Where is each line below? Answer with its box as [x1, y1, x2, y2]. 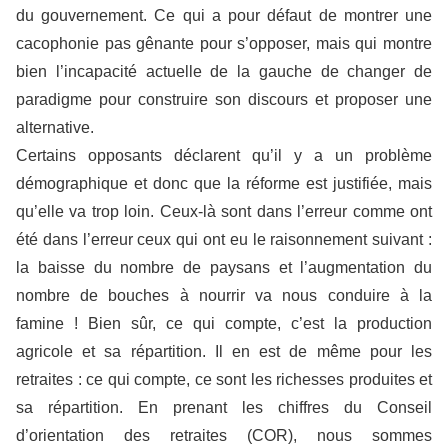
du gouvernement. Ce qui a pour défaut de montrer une [16, 6, 432, 24]
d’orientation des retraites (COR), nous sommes [16, 426, 432, 444]
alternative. [16, 118, 94, 136]
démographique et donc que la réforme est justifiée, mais [16, 174, 432, 192]
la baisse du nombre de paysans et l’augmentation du [16, 258, 432, 276]
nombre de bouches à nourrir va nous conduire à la [16, 286, 432, 304]
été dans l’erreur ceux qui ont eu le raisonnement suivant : [16, 230, 432, 248]
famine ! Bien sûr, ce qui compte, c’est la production [16, 314, 432, 332]
